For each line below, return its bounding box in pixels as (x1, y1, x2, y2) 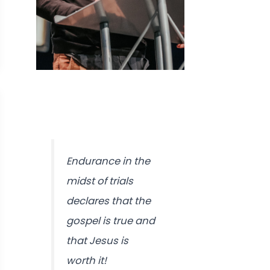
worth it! (66, 254, 107, 268)
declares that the (66, 194, 151, 208)
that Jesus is (66, 234, 128, 248)
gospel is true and (66, 214, 155, 228)
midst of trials (66, 174, 133, 188)
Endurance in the (66, 154, 150, 168)
